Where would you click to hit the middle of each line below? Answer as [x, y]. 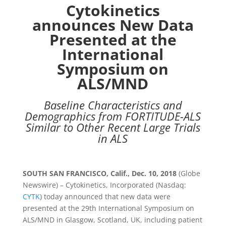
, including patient [171, 220]
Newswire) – [44, 185]
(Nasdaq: [171, 185]
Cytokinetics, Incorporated [110, 185]
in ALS [113, 138]
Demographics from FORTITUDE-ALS [113, 116]
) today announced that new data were [105, 196]
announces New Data [113, 25]
